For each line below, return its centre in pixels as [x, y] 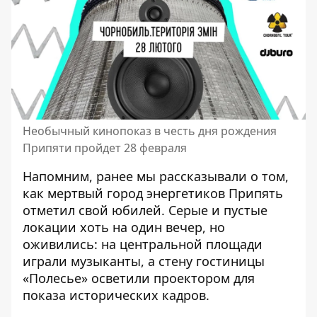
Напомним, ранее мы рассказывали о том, [156, 176]
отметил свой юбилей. [96, 210]
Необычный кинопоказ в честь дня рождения [150, 131]
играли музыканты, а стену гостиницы [144, 261]
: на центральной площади [178, 244]
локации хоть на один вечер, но [124, 227]
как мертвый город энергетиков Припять [153, 193]
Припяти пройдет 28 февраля [105, 148]
